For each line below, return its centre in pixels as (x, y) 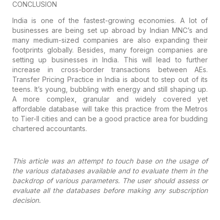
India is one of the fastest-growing (73, 20)
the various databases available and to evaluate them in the (110, 170)
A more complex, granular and (70, 99)
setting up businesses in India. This (75, 59)
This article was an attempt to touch (73, 161)
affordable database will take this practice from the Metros (110, 109)
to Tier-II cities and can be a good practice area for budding (110, 118)
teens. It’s (27, 89)
